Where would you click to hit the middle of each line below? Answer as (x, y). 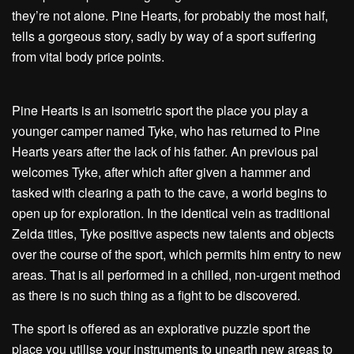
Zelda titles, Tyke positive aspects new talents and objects (173, 233)
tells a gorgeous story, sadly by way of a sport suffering (164, 36)
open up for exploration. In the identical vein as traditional (171, 213)
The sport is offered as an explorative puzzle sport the (161, 328)
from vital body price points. (88, 56)
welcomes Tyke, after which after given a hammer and (161, 172)
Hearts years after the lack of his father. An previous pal (165, 151)
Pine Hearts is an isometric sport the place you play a (160, 110)
